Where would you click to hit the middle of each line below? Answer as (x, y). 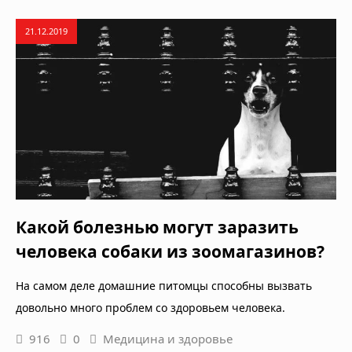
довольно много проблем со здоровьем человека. (150, 307)
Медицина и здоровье (168, 338)
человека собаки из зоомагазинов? (170, 251)
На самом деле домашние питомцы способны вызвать (164, 285)
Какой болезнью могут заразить (157, 227)
